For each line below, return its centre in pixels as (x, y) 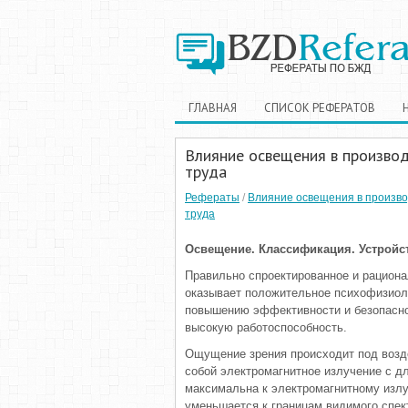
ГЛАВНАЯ (213, 108)
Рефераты (212, 198)
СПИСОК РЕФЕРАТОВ (320, 108)
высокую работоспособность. (266, 327)
